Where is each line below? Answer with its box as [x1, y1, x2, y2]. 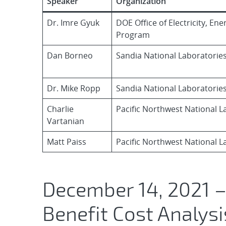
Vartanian [47, 116, 84, 127]
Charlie [47, 103, 74, 115]
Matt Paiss [47, 136, 86, 147]
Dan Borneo [47, 50, 93, 61]
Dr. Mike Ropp [47, 83, 100, 94]
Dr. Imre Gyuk [47, 17, 99, 28]
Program [116, 29, 150, 40]
